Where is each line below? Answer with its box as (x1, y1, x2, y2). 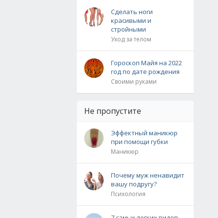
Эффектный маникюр (111, 128, 178, 137)
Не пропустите (84, 106, 141, 116)
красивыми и (111, 16, 151, 25)
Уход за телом (111, 35, 151, 43)
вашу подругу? (111, 180, 157, 188)
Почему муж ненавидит (111, 171, 184, 180)
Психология (111, 190, 145, 198)
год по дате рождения (111, 67, 180, 76)
